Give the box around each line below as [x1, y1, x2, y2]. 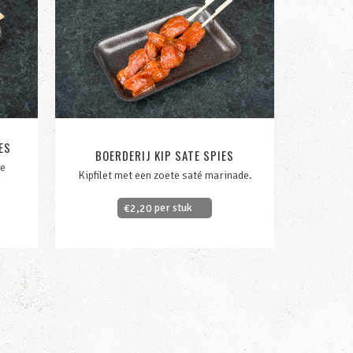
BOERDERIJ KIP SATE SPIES [95, 147, 234, 165]
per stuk [152, 200, 192, 214]
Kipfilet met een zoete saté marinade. [77, 169, 252, 183]
